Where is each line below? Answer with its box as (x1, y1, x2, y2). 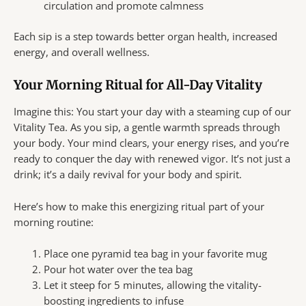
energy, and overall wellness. (14, 44, 150, 59)
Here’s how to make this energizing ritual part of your (14, 199, 264, 213)
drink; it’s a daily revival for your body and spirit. (14, 167, 242, 182)
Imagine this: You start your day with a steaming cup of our (14, 105, 291, 119)
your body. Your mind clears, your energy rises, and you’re (14, 136, 289, 150)
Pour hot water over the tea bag (43, 262, 193, 276)
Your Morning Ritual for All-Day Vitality (14, 77, 262, 94)
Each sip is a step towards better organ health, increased (14, 29, 277, 43)
